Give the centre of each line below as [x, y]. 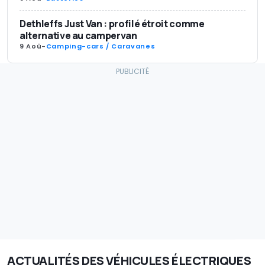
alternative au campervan [78, 35]
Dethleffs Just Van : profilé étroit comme [112, 23]
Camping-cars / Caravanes [101, 46]
